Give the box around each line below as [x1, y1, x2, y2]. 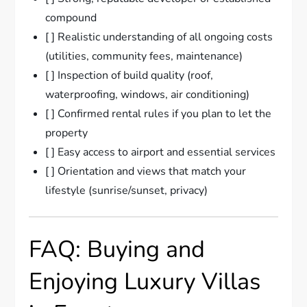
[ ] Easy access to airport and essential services [45, 145, 276, 160]
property [45, 125, 88, 141]
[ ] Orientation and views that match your [45, 164, 247, 180]
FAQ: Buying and [29, 234, 206, 266]
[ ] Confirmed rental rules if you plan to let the [45, 106, 272, 122]
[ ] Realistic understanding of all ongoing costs [45, 29, 273, 45]
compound [45, 10, 97, 26]
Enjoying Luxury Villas [29, 266, 261, 298]
